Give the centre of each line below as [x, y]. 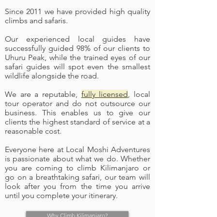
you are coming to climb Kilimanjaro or [77, 168]
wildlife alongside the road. [52, 76]
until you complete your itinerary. [61, 195]
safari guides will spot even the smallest [77, 67]
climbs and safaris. [36, 21]
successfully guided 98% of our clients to [77, 48]
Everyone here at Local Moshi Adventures [77, 149]
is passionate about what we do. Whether [77, 159]
